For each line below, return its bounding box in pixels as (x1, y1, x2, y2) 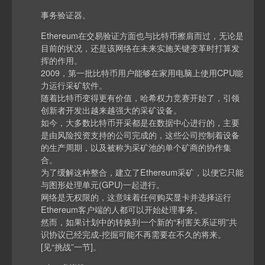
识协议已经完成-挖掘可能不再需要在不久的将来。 (41, 228, 227, 241)
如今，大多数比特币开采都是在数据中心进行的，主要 (41, 116, 240, 129)
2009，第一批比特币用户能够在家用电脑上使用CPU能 (41, 66, 244, 79)
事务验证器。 (41, 8, 91, 21)
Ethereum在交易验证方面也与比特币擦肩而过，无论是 (41, 29, 244, 42)
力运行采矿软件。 (41, 79, 108, 92)
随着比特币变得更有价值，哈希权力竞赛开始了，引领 (41, 91, 240, 104)
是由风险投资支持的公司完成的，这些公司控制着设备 (41, 128, 240, 141)
